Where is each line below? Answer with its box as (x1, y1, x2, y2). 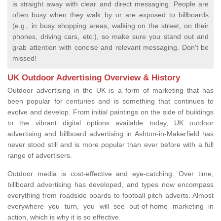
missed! (12, 54, 37, 63)
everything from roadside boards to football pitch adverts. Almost (7, 191, 214, 200)
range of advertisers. (7, 151, 74, 160)
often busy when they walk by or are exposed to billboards (12, 11, 209, 19)
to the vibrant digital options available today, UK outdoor (7, 119, 214, 127)
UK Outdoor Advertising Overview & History (7, 73, 180, 83)
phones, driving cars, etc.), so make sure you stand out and (12, 33, 209, 41)
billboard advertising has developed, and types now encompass (7, 181, 214, 189)
